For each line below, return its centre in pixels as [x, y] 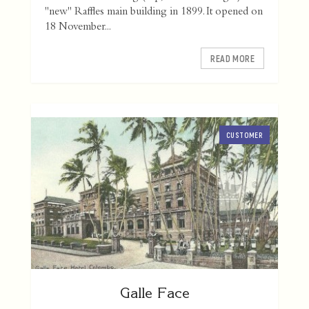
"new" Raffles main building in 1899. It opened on [154, 13]
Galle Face [154, 293]
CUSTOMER [244, 135]
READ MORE [232, 59]
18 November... [78, 28]
